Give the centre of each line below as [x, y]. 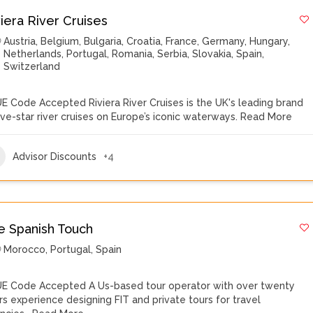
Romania [132, 54]
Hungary [269, 41]
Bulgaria [103, 41]
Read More [265, 117]
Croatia [144, 41]
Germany [224, 41]
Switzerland [32, 66]
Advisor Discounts [55, 156]
